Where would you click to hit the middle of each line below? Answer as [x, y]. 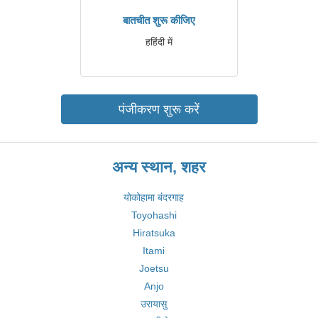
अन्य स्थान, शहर [159, 167]
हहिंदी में [159, 42]
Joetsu [154, 268]
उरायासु [154, 304]
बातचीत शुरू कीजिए [159, 20]
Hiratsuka [154, 233]
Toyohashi [154, 215]
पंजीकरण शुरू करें [159, 109]
